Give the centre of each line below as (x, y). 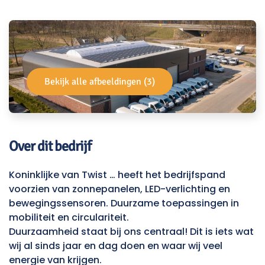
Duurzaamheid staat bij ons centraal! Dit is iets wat (131, 231)
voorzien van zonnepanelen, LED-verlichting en (119, 189)
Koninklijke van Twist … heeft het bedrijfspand (117, 174)
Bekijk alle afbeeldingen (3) (100, 81)
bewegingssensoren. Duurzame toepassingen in (124, 203)
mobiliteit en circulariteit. (69, 217)
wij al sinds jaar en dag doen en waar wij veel (116, 245)
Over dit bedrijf (50, 146)
